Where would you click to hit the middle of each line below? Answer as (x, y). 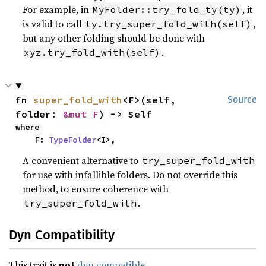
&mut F (81, 114)
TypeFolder (73, 140)
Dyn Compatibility (62, 235)
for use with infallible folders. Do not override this (130, 175)
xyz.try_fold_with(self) (92, 52)
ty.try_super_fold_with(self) (169, 24)
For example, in (57, 9)
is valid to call (54, 24)
